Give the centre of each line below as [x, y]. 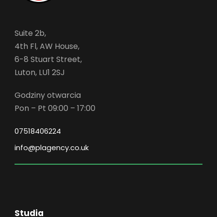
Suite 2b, [30, 33]
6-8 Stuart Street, [48, 59]
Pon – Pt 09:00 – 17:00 [55, 108]
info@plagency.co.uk [52, 147]
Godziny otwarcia [48, 95]
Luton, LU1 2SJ [40, 72]
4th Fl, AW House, [47, 46]
